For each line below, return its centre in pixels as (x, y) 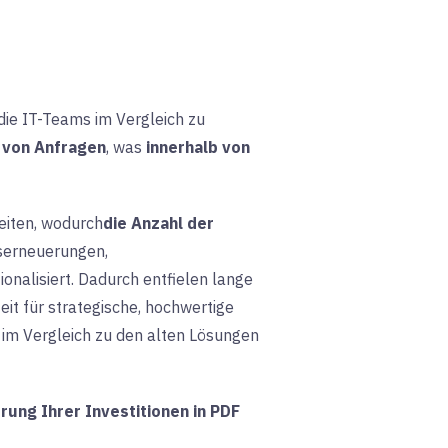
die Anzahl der (158, 222)
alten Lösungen (203, 334)
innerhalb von (196, 146)
